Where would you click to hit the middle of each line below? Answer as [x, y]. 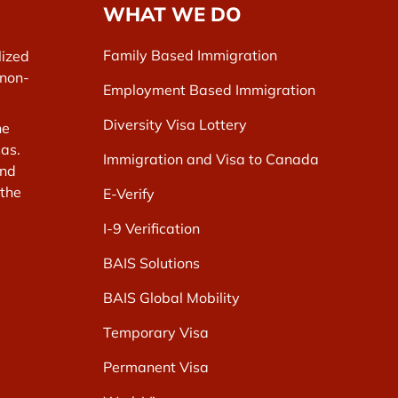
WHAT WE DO [172, 15]
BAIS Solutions [151, 263]
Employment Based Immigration [209, 90]
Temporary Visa [156, 333]
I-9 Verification [151, 229]
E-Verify [129, 194]
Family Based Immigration [190, 56]
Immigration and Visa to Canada [211, 159]
